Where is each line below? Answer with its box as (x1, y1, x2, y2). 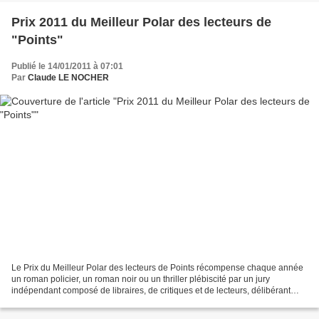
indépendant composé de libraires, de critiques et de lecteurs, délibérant (11, 286, 291, 296)
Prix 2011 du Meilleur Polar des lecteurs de (11, 14, 271, 29)
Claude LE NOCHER (28, 72, 109, 83)
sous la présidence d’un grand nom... (11, 297, 155, 308)
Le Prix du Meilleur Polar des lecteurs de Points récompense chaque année (11, 263, 303, 273)
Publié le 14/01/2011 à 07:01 (11, 61, 123, 71)
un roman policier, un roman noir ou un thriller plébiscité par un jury (11, 274, 270, 285)
